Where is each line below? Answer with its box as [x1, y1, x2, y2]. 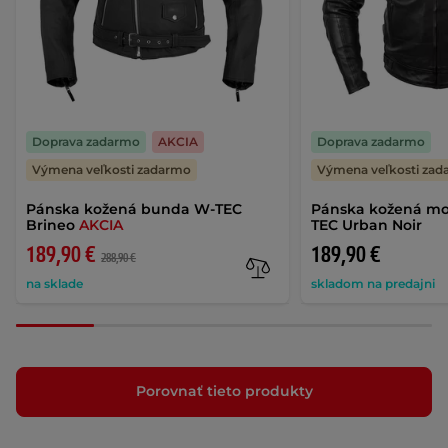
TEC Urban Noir [311, 215, 423, 234]
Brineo [26, 215, 79, 234]
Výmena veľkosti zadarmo [32, 161, 191, 177]
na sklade [26, 275, 83, 291]
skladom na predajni [311, 275, 436, 291]
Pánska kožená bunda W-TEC [26, 199, 242, 218]
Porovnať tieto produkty [135, 382, 313, 401]
